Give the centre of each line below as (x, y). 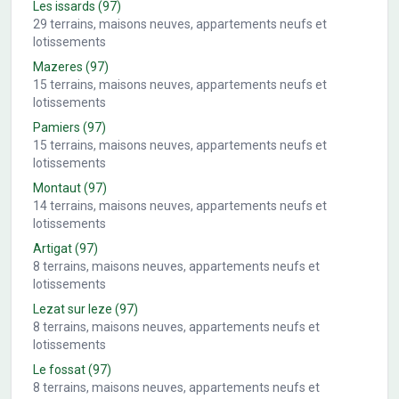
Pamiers (57, 127)
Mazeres (58, 66)
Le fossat (59, 369)
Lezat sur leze (73, 309)
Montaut (57, 187)
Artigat (53, 248)
